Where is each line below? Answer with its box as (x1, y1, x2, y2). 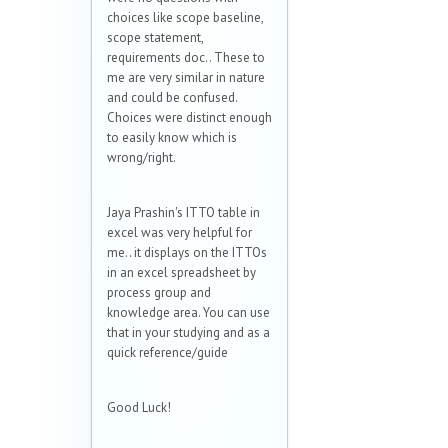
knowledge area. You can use (107, 304, 270, 322)
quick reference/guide (107, 344, 228, 362)
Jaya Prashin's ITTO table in (107, 204, 260, 222)
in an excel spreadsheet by (107, 264, 256, 282)
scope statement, (107, 29, 203, 47)
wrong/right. (107, 149, 176, 167)
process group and (107, 284, 211, 302)
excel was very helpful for (107, 224, 252, 242)
